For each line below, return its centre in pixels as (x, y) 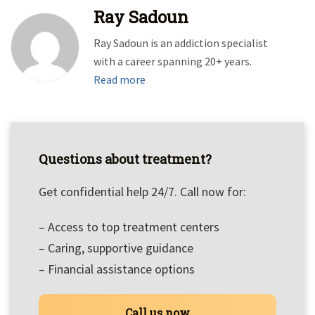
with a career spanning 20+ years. (173, 61)
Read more (120, 79)
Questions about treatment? (125, 159)
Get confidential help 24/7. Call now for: (142, 192)
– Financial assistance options (117, 269)
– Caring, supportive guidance (116, 248)
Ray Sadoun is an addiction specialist (181, 43)
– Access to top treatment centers (129, 227)
